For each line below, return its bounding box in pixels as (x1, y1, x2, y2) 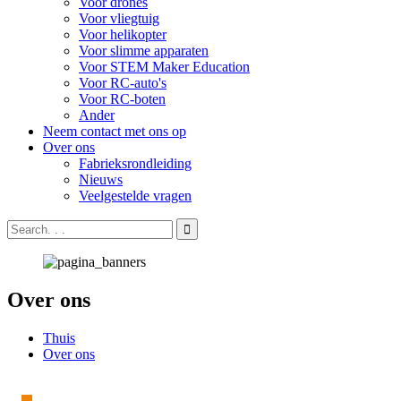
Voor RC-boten (79, 91, 166, 107)
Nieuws (79, 172, 123, 187)
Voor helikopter (79, 27, 166, 42)
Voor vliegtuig (79, 11, 159, 26)
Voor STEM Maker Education (79, 59, 250, 74)
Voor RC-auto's (79, 75, 166, 90)
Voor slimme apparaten (79, 43, 209, 58)
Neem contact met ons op (43, 124, 186, 139)
